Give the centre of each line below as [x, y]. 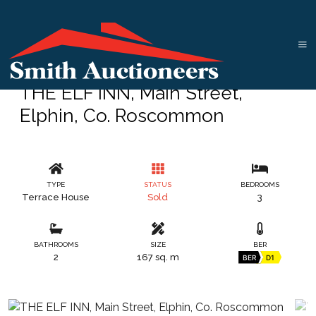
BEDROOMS [260, 184]
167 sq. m [158, 257]
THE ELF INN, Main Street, [131, 93]
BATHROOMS [56, 244]
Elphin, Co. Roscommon [122, 116]
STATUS [158, 184]
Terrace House [56, 197]
